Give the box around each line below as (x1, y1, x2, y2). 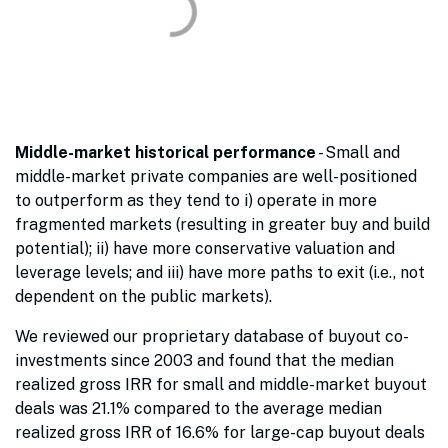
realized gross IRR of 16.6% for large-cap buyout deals (15, 423, 425, 443)
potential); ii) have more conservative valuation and (15, 239, 395, 259)
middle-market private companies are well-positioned (15, 167, 417, 187)
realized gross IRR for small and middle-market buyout (15, 375, 427, 395)
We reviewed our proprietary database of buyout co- (15, 327, 409, 347)
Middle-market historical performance (15, 143, 316, 163)
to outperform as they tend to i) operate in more (15, 191, 377, 211)
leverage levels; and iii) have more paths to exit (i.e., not (15, 263, 425, 283)
